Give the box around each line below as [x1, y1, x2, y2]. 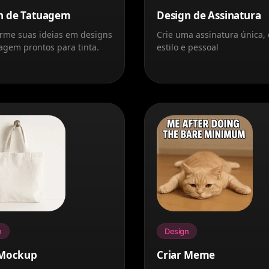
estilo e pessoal [157, 41, 219, 53]
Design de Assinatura [157, 8, 261, 22]
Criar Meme [157, 247, 216, 262]
